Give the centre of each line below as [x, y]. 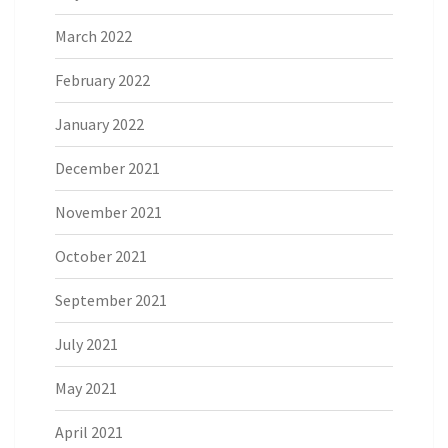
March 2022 [93, 36]
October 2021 [101, 256]
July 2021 [86, 344]
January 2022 [99, 124]
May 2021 [86, 388]
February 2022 [102, 80]
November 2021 [108, 212]
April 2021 [89, 432]
